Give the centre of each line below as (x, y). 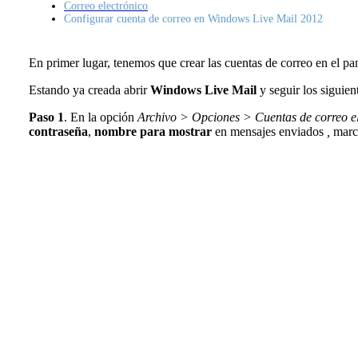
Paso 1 (46, 117)
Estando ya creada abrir (89, 89)
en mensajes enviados (269, 131)
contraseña (58, 131)
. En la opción (101, 117)
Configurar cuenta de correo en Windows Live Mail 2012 (193, 18)
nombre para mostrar (153, 131)
